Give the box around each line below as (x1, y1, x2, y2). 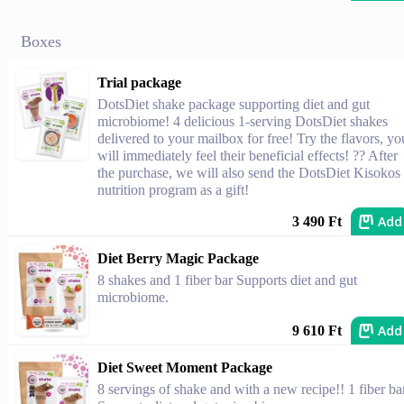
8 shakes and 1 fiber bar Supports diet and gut (97, 272, 357, 288)
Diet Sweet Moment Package (97, 360, 272, 375)
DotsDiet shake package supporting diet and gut (97, 96, 370, 112)
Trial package (97, 75, 181, 90)
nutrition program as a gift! (97, 182, 249, 197)
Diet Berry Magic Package (97, 251, 259, 266)
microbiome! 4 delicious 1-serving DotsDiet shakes (97, 114, 388, 129)
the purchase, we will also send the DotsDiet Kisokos (97, 165, 400, 180)
